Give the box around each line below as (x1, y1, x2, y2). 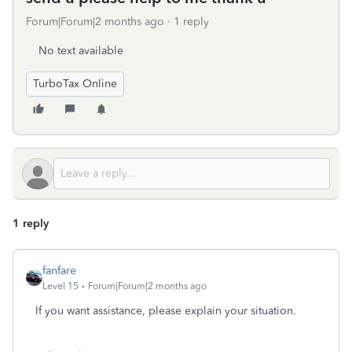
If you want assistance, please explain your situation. (35, 304, 296, 317)
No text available (38, 44, 123, 57)
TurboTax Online (33, 77, 117, 90)
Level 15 (42, 280, 79, 291)
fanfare (42, 264, 76, 277)
